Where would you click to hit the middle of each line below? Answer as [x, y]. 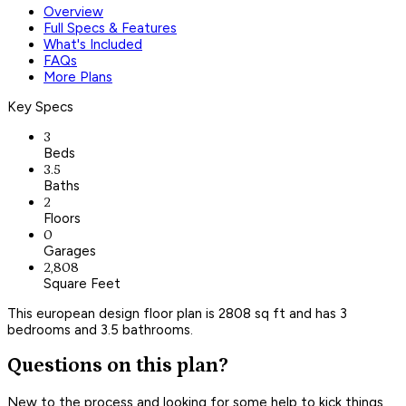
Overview [73, 11]
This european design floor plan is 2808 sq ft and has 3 [177, 313]
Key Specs [40, 106]
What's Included [93, 44]
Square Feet [82, 283]
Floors [62, 218]
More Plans [78, 77]
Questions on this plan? [118, 366]
